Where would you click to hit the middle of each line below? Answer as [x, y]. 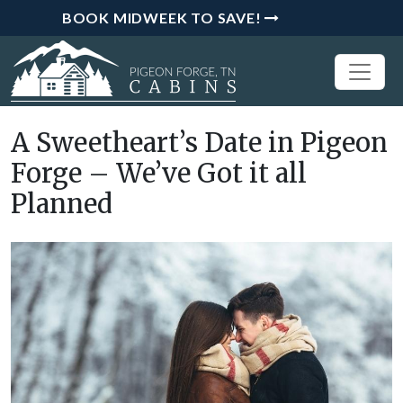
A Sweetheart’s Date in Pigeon [199, 143]
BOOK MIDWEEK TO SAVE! [161, 18]
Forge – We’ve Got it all [159, 174]
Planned [62, 204]
